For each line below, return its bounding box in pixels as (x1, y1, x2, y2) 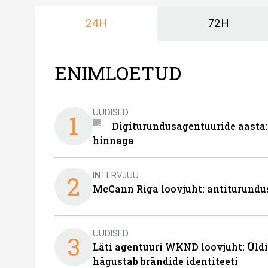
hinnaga (93, 134, 134, 147)
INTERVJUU (93, 169, 139, 180)
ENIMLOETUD (54, 60, 181, 86)
